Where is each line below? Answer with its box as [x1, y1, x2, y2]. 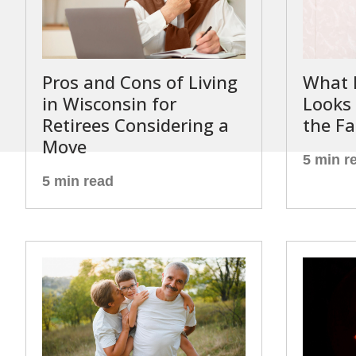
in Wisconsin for [42, 91, 176, 115]
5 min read [42, 173, 114, 189]
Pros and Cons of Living [42, 70, 238, 94]
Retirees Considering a [42, 113, 229, 137]
